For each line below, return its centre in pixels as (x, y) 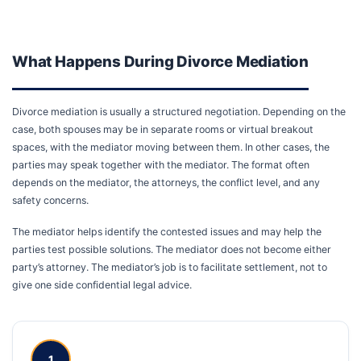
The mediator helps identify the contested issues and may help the (167, 231)
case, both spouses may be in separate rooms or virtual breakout (163, 130)
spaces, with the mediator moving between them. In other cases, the (171, 147)
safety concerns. (50, 201)
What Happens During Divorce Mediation (161, 62)
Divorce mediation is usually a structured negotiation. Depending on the (179, 112)
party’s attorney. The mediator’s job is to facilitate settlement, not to (170, 267)
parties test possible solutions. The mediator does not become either (172, 249)
